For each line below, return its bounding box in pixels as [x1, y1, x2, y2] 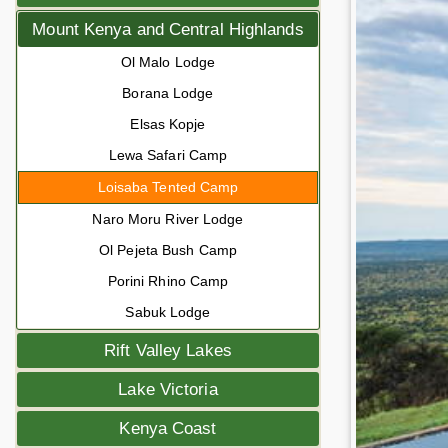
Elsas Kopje [130, 116, 206, 132]
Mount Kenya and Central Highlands [32, 20, 304, 39]
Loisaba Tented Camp [97, 179, 239, 195]
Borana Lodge [122, 85, 214, 101]
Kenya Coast [119, 419, 217, 438]
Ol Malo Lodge [120, 54, 216, 70]
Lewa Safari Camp [108, 147, 228, 163]
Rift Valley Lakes [104, 341, 232, 360]
